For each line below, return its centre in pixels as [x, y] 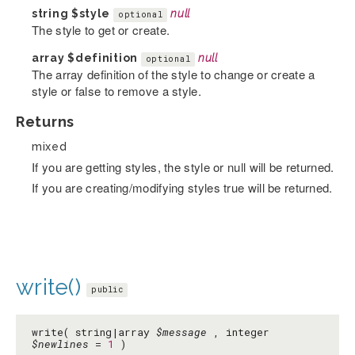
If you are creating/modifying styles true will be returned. [182, 188]
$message [181, 332]
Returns [45, 122]
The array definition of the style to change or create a [174, 74]
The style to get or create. [101, 30]
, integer [238, 332]
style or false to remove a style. [116, 91]
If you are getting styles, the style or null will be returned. [183, 167]
